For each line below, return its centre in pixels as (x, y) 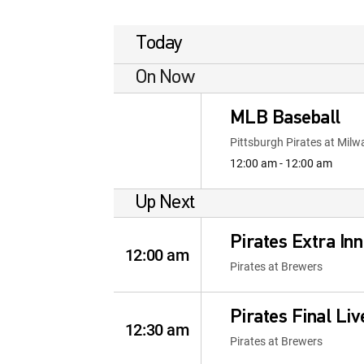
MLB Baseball (285, 119)
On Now (165, 78)
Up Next (165, 203)
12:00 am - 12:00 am (281, 163)
